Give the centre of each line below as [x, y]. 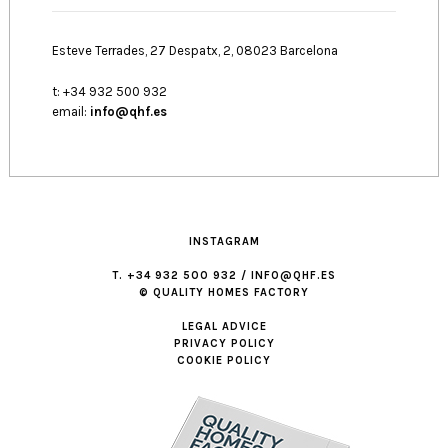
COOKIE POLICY [224, 360]
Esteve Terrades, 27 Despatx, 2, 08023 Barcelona [194, 51]
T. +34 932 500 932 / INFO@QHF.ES [224, 275]
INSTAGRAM [224, 241]
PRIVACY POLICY [224, 343]
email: [70, 111]
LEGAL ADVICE [224, 326]
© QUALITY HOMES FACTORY [224, 292]
